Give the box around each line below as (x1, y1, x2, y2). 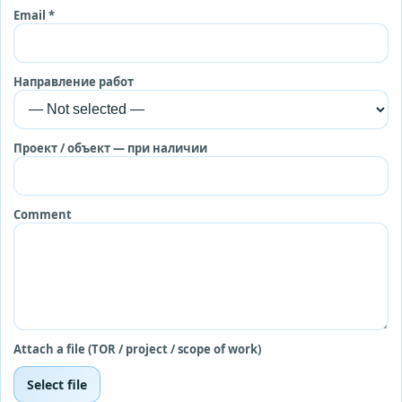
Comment (13, 205, 72, 223)
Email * (13, 6, 55, 23)
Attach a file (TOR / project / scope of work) (13, 340, 261, 357)
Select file (27, 375, 87, 393)
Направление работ (13, 73, 134, 90)
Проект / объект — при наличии (13, 139, 207, 156)
